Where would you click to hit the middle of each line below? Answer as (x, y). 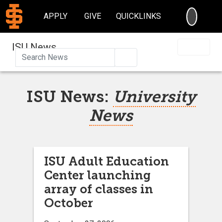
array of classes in (99, 189)
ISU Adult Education (107, 161)
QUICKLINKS (139, 16)
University (154, 96)
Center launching (97, 175)
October (69, 203)
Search (142, 56)
